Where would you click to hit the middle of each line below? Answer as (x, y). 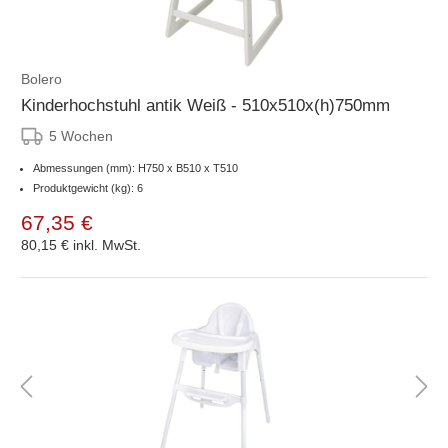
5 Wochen (81, 135)
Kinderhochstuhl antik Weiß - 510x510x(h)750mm (205, 105)
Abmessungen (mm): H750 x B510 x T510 (135, 167)
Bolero (41, 78)
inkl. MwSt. (107, 244)
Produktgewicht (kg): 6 (88, 187)
